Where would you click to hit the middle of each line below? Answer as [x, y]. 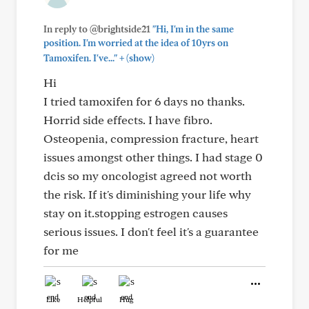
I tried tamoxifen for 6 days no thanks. [144, 101]
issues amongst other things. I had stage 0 [153, 157]
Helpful [90, 299]
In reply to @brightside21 [98, 29]
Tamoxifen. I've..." [80, 58]
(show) [139, 58]
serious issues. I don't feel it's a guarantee [151, 231]
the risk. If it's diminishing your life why [147, 194]
